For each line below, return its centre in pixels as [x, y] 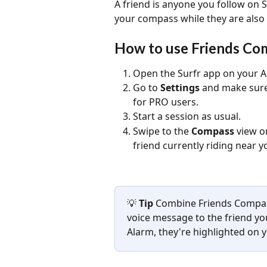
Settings [180, 88]
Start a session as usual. [187, 117]
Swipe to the [162, 131]
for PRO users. [166, 102]
